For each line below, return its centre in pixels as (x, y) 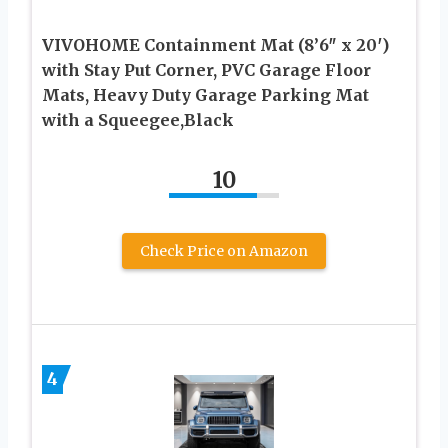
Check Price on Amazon (224, 250)
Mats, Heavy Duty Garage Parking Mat (205, 94)
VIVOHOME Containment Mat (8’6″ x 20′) (215, 44)
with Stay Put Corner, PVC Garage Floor (206, 69)
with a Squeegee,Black (138, 119)
